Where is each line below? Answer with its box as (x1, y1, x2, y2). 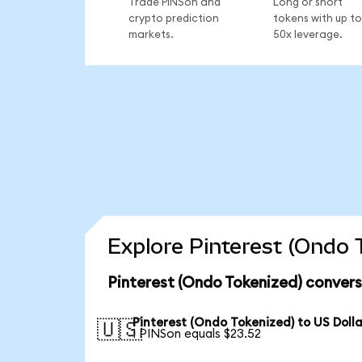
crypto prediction (128, 12, 219, 24)
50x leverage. (272, 28, 343, 40)
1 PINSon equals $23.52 (133, 328, 262, 341)
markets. (128, 28, 174, 40)
